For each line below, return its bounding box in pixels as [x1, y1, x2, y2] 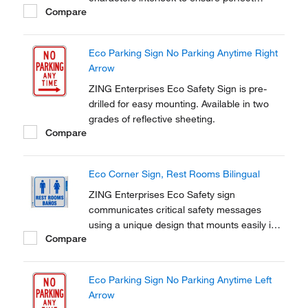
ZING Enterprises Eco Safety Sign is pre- [89, 82, 267, 95]
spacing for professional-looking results [89, 7, 259, 19]
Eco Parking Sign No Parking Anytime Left [89, 274, 272, 286]
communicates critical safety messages [89, 203, 261, 216]
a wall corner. [89, 234, 148, 246]
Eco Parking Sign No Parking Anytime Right [89, 47, 278, 59]
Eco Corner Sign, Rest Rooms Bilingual [89, 168, 260, 180]
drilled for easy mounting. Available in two [89, 98, 269, 110]
